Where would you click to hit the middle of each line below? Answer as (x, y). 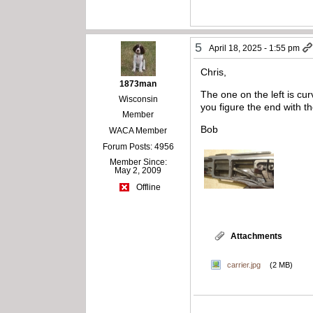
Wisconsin (138, 99)
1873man (138, 83)
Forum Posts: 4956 (138, 146)
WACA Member (138, 130)
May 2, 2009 (138, 170)
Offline (147, 188)
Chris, (214, 72)
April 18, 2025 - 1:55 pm (255, 48)
